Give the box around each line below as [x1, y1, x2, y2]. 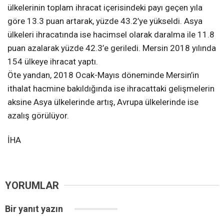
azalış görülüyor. [7, 110, 71, 120]
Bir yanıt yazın [5, 203, 65, 214]
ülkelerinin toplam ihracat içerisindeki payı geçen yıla [7, 2, 202, 12]
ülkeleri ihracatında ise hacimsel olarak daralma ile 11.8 [7, 29, 214, 39]
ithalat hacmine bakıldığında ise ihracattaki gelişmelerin [7, 83, 214, 93]
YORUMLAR [5, 179, 59, 191]
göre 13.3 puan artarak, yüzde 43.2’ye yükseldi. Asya [7, 15, 202, 26]
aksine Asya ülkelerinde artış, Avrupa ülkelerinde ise [7, 96, 198, 107]
